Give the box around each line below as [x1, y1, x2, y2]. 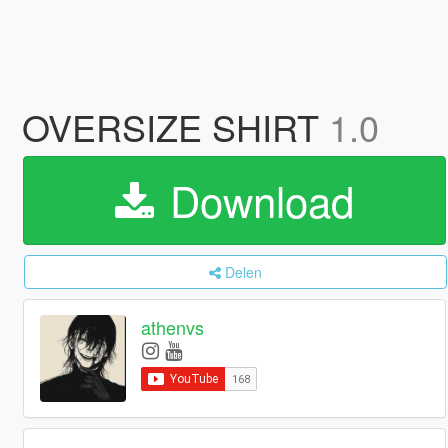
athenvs [141, 314, 205, 341]
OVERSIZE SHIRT [21, 101, 329, 152]
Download [157, 170, 354, 230]
